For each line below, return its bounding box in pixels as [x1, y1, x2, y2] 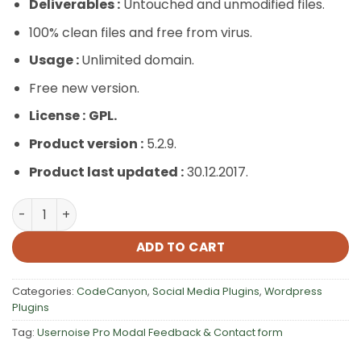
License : [28, 106, 85, 126]
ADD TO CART [135, 238, 226, 255]
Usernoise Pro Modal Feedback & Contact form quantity [11, 198, 357, 215]
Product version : [28, 135, 143, 154]
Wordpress [264, 284, 322, 299]
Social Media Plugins [152, 284, 259, 299]
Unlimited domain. [81, 51, 194, 70]
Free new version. [28, 78, 139, 98]
